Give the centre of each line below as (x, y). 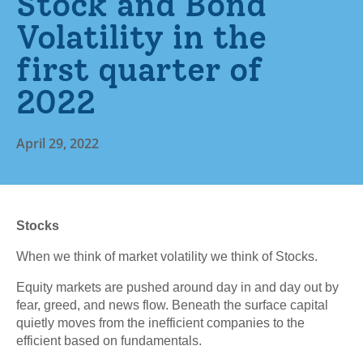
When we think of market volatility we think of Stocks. (167, 257)
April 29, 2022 (58, 144)
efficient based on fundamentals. (109, 341)
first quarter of (139, 70)
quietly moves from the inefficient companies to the (160, 323)
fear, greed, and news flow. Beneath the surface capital (172, 305)
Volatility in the (141, 38)
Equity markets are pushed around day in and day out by (177, 288)
